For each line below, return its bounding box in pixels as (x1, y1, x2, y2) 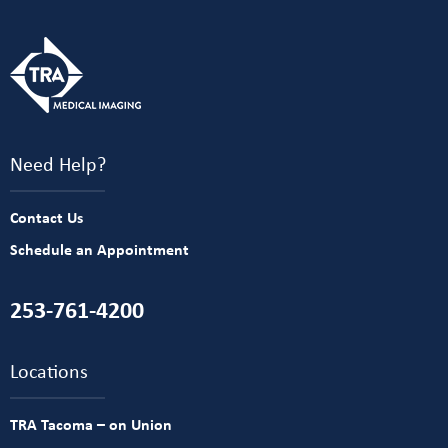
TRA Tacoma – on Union (10, 413, 172, 436)
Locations (10, 357, 88, 385)
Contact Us (10, 206, 83, 229)
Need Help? (10, 150, 106, 178)
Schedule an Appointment (10, 238, 189, 261)
